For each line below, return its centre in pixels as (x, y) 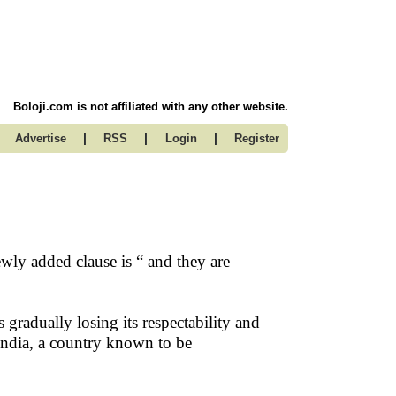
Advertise (40, 138)
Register (257, 138)
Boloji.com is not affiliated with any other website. (151, 107)
